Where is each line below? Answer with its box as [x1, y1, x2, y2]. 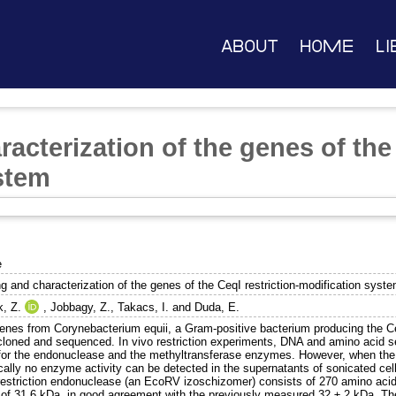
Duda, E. [194, 300, 240, 314]
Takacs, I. [118, 300, 170, 314]
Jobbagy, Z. [50, 300, 111, 314]
